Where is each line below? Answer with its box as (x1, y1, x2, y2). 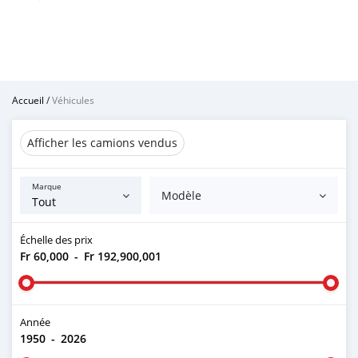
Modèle (161, 188, 202, 203)
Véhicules (52, 93, 94, 106)
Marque (32, 181, 62, 192)
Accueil (12, 93, 44, 106)
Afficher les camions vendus (27, 135, 177, 150)
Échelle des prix (20, 233, 93, 247)
